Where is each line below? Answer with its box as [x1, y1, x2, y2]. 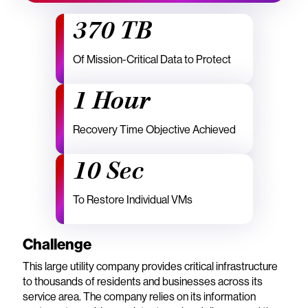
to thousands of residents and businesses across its [22, 274, 263, 289]
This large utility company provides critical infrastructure [22, 259, 278, 274]
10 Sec [72, 155, 144, 188]
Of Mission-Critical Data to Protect [72, 52, 231, 67]
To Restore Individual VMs [72, 192, 192, 207]
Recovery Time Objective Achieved [72, 122, 236, 137]
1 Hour [72, 85, 150, 118]
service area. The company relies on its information [22, 289, 256, 304]
